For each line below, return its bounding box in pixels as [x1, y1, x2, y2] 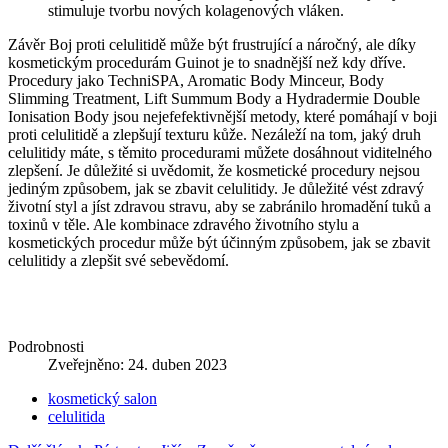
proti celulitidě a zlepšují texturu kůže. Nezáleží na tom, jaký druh [8, 125, 421, 143]
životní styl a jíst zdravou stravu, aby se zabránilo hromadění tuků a [8, 197, 431, 215]
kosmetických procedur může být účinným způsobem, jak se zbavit [8, 233, 430, 251]
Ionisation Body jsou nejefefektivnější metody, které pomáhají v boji [8, 107, 437, 125]
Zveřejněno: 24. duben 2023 [48, 355, 227, 373]
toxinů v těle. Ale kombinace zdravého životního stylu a [8, 215, 359, 233]
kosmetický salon [48, 389, 157, 407]
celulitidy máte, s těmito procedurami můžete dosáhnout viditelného [8, 143, 432, 161]
